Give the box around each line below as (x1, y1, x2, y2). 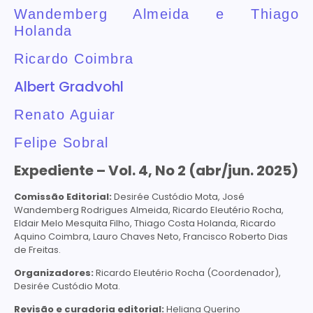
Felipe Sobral (14, 134, 109, 150)
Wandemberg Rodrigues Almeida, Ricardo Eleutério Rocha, (14, 203, 284, 217)
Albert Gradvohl (14, 76, 124, 96)
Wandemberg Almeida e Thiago (14, 6, 299, 22)
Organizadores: (14, 266, 96, 280)
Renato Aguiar (14, 106, 116, 122)
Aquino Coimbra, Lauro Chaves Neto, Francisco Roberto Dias (14, 229, 288, 243)
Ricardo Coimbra (14, 50, 134, 66)
